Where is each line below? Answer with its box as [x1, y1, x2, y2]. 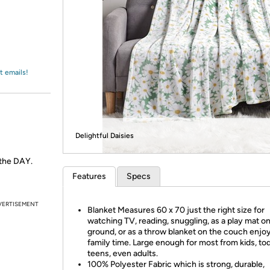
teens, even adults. [87, 248, 158, 259]
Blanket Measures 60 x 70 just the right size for [87, 205, 265, 215]
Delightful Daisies [75, 131, 134, 140]
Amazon [23, 15, 55, 26]
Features [72, 171, 106, 181]
